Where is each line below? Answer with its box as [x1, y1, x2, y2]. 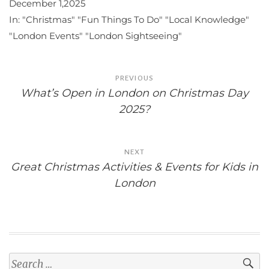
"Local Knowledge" [165, 14, 249, 26]
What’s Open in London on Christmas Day [20, 86, 249, 100]
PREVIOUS [115, 74, 154, 83]
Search [8, 254, 37, 264]
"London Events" [9, 30, 85, 42]
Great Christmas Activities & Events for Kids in [11, 160, 258, 174]
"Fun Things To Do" [77, 14, 165, 26]
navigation [8, 79, 89, 98]
